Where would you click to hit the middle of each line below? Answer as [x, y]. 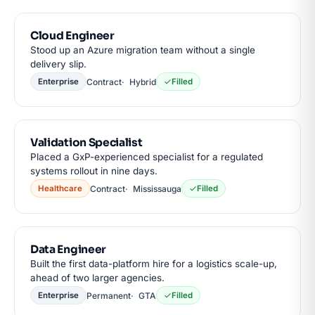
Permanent [109, 295]
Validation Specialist [86, 142]
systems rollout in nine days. [94, 171]
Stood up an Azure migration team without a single [143, 50]
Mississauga [157, 188]
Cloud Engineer [72, 36]
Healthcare [60, 188]
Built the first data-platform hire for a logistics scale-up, [154, 264]
